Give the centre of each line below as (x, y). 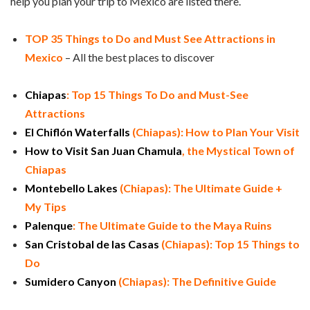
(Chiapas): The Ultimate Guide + (200, 188)
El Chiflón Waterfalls (77, 132)
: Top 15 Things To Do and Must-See (157, 95)
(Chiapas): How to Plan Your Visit (215, 132)
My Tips (46, 207)
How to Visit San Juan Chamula (103, 151)
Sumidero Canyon (71, 282)
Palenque (49, 226)
